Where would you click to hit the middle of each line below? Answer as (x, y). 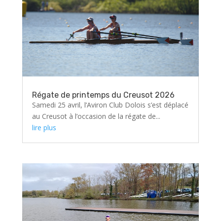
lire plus (44, 127)
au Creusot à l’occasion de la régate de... (96, 116)
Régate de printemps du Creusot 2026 (103, 95)
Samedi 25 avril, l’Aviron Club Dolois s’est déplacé (110, 105)
